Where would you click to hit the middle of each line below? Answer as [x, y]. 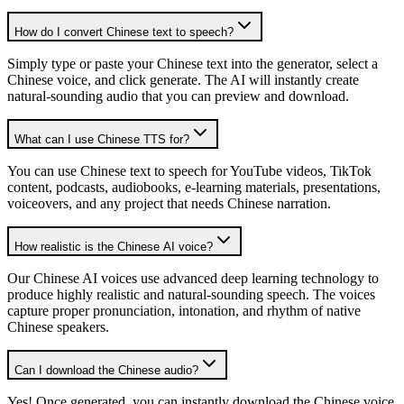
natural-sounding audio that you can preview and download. [178, 96]
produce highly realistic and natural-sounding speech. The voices [191, 294]
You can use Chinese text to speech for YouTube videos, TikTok [189, 170]
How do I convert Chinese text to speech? [124, 32]
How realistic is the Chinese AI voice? [114, 246]
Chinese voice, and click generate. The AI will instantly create [183, 79]
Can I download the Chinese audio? [106, 370]
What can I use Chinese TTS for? [102, 139]
